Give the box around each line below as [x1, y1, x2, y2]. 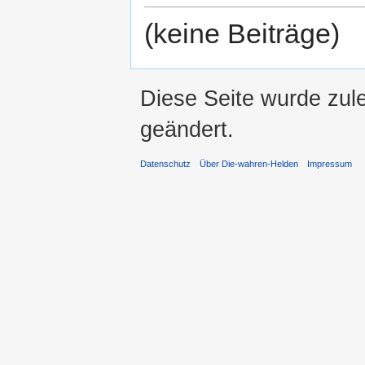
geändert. [140, 117, 234, 143]
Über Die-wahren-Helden [200, 158, 299, 169]
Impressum [307, 158, 353, 169]
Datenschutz [140, 158, 191, 169]
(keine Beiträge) [144, 17, 340, 49]
